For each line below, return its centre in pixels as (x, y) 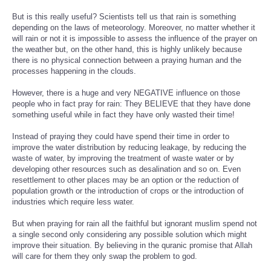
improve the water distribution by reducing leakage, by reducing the (129, 148)
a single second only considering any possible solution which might (129, 235)
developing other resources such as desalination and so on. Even (126, 169)
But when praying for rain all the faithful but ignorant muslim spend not (135, 224)
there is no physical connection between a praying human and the (127, 60)
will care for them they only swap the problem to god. (105, 256)
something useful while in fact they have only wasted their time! (123, 115)
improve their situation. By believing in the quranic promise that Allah (132, 246)
